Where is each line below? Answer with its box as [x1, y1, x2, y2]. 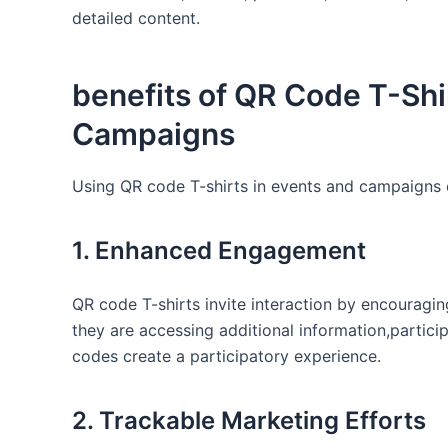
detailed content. [72, 7, 200, 28]
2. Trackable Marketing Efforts [72, 406, 426, 436]
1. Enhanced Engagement [72, 235, 366, 265]
